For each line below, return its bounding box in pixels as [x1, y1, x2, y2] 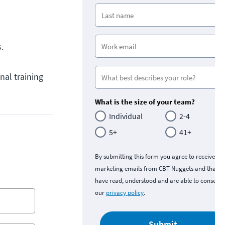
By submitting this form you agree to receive [95, 152, 215, 161]
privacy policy [106, 188, 144, 197]
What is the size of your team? [95, 97, 195, 106]
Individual [109, 111, 143, 121]
